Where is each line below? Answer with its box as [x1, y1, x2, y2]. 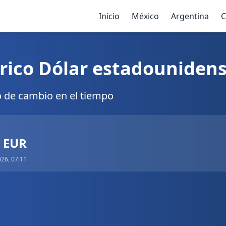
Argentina [171, 11, 209, 22]
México [132, 11, 159, 22]
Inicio [99, 11, 120, 22]
